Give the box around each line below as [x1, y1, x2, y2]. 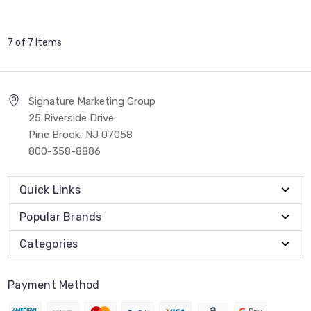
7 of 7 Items [8, 36, 62, 49]
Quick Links [19, 183, 81, 196]
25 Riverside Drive [28, 111, 114, 124]
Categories [19, 237, 78, 251]
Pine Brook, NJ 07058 [28, 128, 133, 141]
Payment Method [8, 278, 100, 292]
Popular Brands [19, 210, 102, 224]
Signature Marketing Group [28, 94, 155, 108]
